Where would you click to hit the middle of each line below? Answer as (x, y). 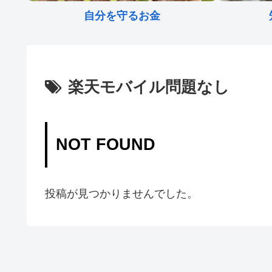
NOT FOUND (105, 145)
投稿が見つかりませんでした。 (121, 193)
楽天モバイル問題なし (149, 87)
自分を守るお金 (122, 16)
